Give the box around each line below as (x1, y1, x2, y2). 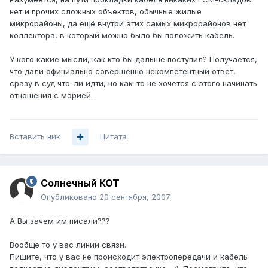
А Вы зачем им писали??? (10, 216, 110, 226)
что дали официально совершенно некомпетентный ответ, (10, 66, 236, 77)
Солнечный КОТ (41, 177, 120, 190)
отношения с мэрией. (10, 90, 93, 100)
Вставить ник (10, 132, 60, 142)
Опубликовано (41, 192, 99, 202)
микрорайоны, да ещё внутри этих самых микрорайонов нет (10, 19, 246, 29)
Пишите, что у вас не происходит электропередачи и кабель (10, 252, 248, 262)
